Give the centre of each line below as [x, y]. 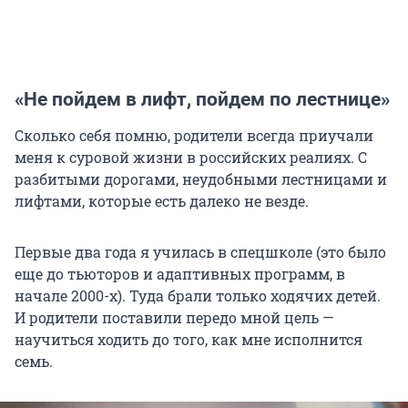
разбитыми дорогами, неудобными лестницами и [201, 179]
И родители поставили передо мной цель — [174, 318]
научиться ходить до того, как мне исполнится [189, 340]
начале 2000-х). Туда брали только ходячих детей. [198, 296]
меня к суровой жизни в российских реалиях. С [191, 158]
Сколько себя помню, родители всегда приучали [194, 136]
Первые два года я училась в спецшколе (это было [200, 252]
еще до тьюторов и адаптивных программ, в [180, 274]
